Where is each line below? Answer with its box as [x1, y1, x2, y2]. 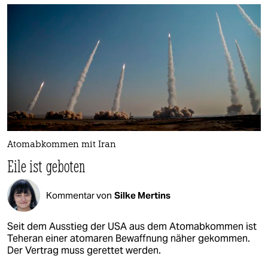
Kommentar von [46, 189, 112, 201]
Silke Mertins [114, 189, 170, 201]
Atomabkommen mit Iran [7, 141, 116, 150]
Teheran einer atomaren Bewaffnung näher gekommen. [7, 232, 250, 245]
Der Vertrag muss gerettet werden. [7, 244, 161, 257]
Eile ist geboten [7, 156, 86, 177]
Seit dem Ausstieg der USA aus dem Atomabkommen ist [7, 220, 257, 233]
